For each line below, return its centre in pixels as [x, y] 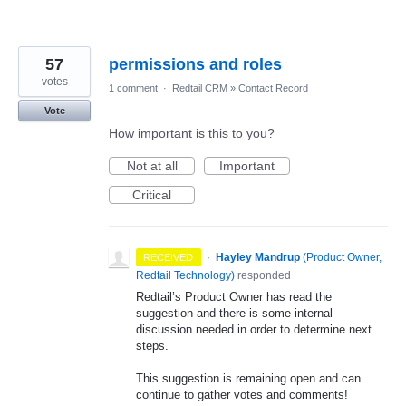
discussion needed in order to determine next [254, 329]
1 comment [133, 87]
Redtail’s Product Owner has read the [234, 296]
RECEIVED [169, 257]
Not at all [152, 165]
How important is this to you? [192, 133]
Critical [152, 194]
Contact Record [273, 87]
